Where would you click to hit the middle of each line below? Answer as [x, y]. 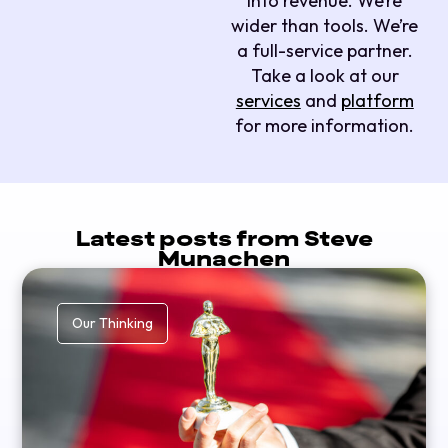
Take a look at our [324, 76]
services [268, 101]
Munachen [224, 257]
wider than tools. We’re [325, 26]
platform [377, 101]
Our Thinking [113, 322]
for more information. [325, 126]
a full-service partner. [324, 51]
